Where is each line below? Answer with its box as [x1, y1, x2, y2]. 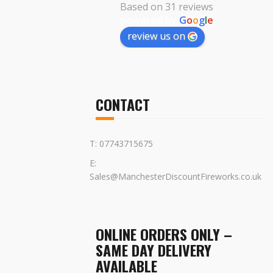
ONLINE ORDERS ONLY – [96, 222, 232, 245]
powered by [120, 13, 179, 27]
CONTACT [96, 93, 150, 115]
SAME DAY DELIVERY [96, 238, 211, 261]
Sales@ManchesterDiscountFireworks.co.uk [90, 170, 261, 182]
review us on [127, 29, 185, 43]
